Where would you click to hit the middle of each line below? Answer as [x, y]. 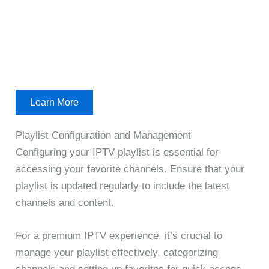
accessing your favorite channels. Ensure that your [130, 169]
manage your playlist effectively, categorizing [117, 253]
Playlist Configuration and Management [104, 136]
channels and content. [65, 203]
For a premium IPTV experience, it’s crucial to [119, 236]
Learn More [55, 102]
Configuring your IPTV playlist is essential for [117, 153]
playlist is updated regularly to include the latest [123, 186]
